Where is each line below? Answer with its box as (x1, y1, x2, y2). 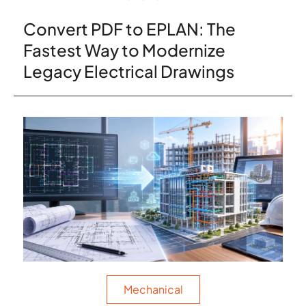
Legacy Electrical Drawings (23, 60, 234, 81)
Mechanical (123, 282, 183, 297)
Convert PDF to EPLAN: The (23, 18, 236, 39)
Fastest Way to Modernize (23, 39, 225, 60)
